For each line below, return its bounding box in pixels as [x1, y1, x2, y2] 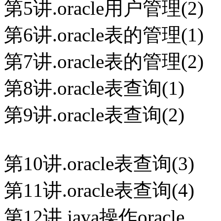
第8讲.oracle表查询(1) [4, 77, 184, 99]
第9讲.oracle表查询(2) [4, 104, 184, 126]
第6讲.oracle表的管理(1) [4, 24, 204, 46]
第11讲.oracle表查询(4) [4, 180, 194, 201]
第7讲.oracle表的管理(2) [4, 51, 204, 73]
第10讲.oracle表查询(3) [4, 153, 194, 175]
